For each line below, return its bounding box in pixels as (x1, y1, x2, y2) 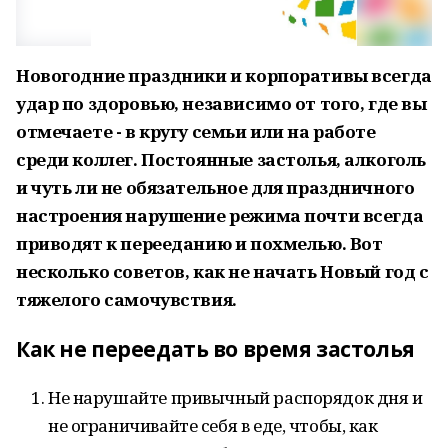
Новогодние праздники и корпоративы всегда (16, 64, 432, 87)
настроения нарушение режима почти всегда (16, 204, 424, 227)
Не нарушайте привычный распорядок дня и (48, 386, 423, 409)
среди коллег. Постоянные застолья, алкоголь (16, 148, 426, 171)
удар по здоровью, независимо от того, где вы (16, 92, 427, 115)
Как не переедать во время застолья (16, 335, 415, 363)
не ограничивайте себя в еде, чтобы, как (48, 414, 378, 437)
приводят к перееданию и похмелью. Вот (16, 232, 383, 255)
